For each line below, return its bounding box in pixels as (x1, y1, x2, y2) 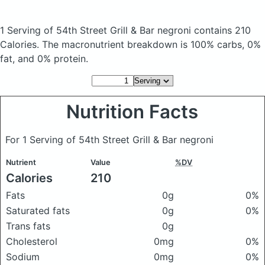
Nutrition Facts (66, 101, 199, 123)
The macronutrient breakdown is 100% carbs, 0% (42, 38, 261, 50)
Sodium (6, 251, 40, 263)
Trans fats (6, 220, 50, 232)
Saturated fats (6, 205, 70, 216)
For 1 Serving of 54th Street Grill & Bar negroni (5, 134, 214, 146)
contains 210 (194, 24, 251, 36)
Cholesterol (6, 235, 57, 247)
